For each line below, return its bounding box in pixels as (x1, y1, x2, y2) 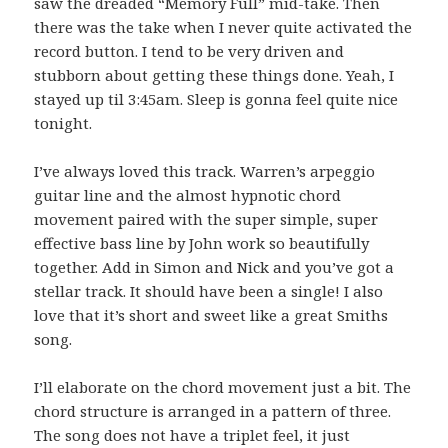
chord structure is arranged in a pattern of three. (34, 400, 392, 421)
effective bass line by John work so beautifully (34, 232, 370, 253)
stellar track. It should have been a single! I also (34, 280, 384, 301)
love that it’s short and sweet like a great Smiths (34, 304, 389, 325)
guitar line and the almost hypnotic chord (34, 184, 342, 205)
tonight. (34, 112, 93, 133)
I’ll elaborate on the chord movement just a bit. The (34, 376, 412, 397)
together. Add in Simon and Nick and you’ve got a (34, 256, 395, 277)
